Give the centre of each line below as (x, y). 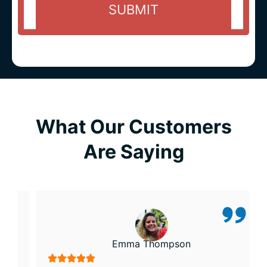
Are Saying (133, 152)
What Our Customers (133, 127)
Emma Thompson (133, 244)
